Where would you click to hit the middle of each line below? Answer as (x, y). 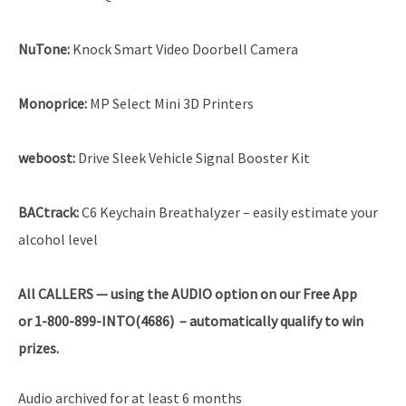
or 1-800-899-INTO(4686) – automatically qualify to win (191, 320)
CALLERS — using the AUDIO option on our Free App (198, 293)
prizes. (39, 348)
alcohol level (58, 239)
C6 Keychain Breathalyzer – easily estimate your (228, 212)
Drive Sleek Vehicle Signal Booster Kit (193, 157)
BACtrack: (48, 212)
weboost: (47, 157)
